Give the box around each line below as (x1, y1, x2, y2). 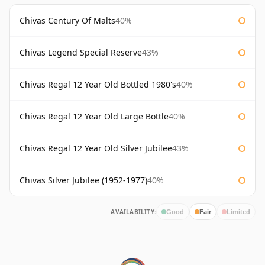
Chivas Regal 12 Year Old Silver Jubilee (20, 143, 172, 154)
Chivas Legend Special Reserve (20, 47, 142, 59)
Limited (227, 208, 250, 215)
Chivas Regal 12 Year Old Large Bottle (20, 111, 169, 122)
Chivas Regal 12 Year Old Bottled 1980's (20, 79, 176, 91)
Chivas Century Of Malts (20, 15, 115, 27)
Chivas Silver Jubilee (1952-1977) (20, 174, 147, 186)
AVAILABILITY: (111, 208, 156, 216)
